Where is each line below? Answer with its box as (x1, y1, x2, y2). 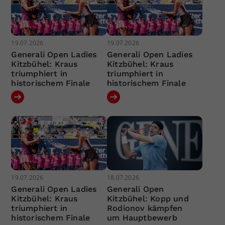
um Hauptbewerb (106, 212, 177, 222)
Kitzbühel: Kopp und (106, 193, 189, 203)
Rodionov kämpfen (106, 203, 183, 213)
